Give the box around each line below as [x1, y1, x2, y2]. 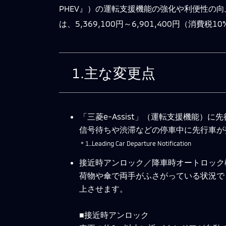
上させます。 [79, 184, 128, 194]
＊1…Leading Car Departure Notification [79, 139, 191, 147]
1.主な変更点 [72, 64, 156, 81]
